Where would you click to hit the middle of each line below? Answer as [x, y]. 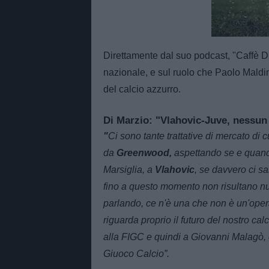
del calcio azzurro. [143, 89]
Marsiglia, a [129, 169]
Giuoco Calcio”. [136, 253]
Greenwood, [144, 153]
